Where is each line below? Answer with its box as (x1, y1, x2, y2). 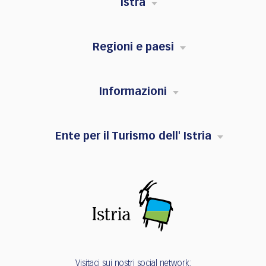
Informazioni (99, 87, 167, 98)
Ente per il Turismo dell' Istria (55, 131, 211, 142)
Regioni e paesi (92, 42, 174, 53)
